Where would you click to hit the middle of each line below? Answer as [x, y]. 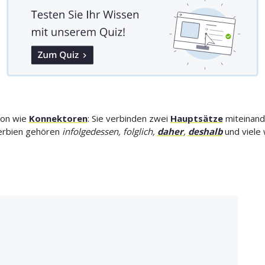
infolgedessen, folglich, [109, 132]
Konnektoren [58, 119]
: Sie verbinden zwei [129, 119]
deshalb [205, 132]
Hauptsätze [196, 119]
